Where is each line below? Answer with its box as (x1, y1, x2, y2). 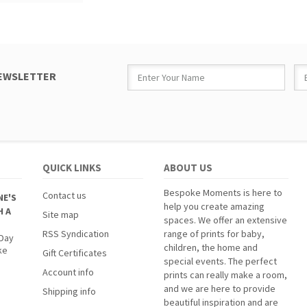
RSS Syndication (42, 228, 110, 240)
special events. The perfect (163, 255, 277, 267)
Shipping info (42, 285, 97, 297)
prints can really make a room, (163, 269, 287, 281)
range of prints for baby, (163, 228, 265, 240)
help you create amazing (163, 200, 265, 212)
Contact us (42, 189, 87, 201)
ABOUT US (163, 161, 212, 174)
